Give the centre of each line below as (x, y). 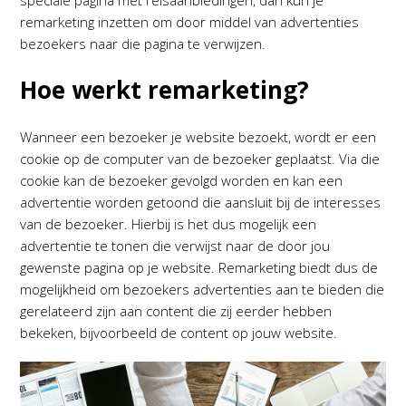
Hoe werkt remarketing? (165, 90)
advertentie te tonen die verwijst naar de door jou (175, 246)
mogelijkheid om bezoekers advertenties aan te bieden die (203, 289)
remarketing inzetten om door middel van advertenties (190, 22)
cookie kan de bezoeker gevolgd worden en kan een (182, 180)
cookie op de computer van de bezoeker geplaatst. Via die (200, 159)
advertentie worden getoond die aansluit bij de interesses (201, 202)
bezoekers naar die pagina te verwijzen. (143, 43)
